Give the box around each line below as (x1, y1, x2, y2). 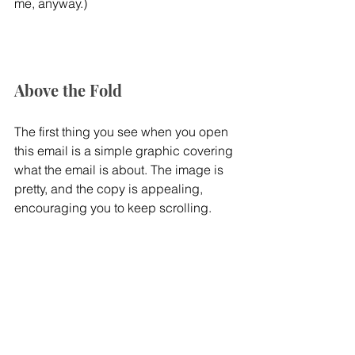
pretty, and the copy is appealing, (14, 181, 206, 197)
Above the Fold (14, 79, 122, 101)
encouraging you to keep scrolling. (14, 200, 212, 216)
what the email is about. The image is (14, 162, 227, 178)
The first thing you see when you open (14, 124, 231, 140)
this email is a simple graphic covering (14, 143, 236, 159)
